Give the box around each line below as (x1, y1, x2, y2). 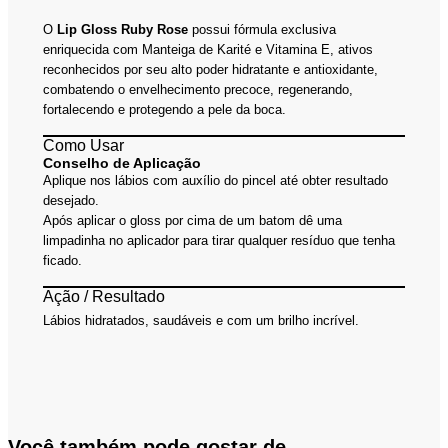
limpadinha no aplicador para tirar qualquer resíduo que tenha (43, 232, 396, 248)
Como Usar (43, 136, 125, 154)
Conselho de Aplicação (43, 154, 202, 171)
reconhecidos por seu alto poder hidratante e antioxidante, (43, 61, 379, 77)
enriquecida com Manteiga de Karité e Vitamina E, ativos (43, 41, 374, 57)
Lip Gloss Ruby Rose (57, 21, 193, 37)
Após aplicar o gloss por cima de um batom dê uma (43, 212, 343, 228)
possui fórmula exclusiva (192, 21, 337, 37)
